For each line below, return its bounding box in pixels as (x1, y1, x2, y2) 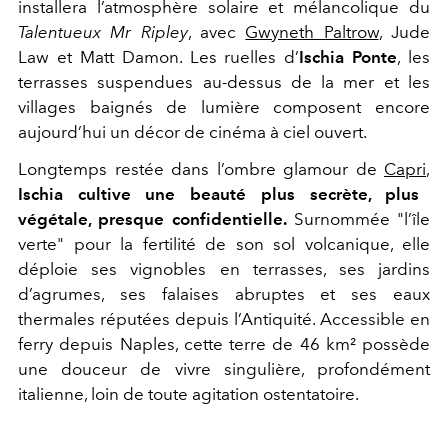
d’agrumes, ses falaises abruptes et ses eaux (18, 283, 430, 304)
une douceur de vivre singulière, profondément (18, 358, 430, 379)
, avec (187, 21, 246, 42)
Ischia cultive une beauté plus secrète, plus (18, 183, 420, 204)
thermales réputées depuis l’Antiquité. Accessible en (18, 308, 430, 329)
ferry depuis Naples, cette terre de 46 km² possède (18, 333, 430, 354)
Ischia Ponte (299, 46, 398, 67)
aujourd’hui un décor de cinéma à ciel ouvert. (18, 121, 367, 142)
